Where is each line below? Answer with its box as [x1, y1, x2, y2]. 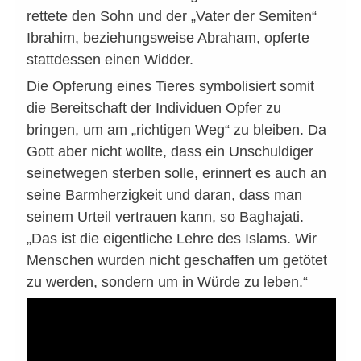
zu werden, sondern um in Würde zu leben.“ [27, 273, 308, 290]
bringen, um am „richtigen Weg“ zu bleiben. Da [27, 121, 326, 138]
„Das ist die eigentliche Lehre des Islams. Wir [27, 230, 317, 247]
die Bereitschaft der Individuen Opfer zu [27, 99, 281, 116]
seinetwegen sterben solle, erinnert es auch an [27, 164, 326, 181]
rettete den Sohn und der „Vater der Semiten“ [27, 7, 317, 24]
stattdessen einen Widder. [27, 51, 193, 68]
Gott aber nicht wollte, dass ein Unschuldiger [27, 143, 313, 160]
